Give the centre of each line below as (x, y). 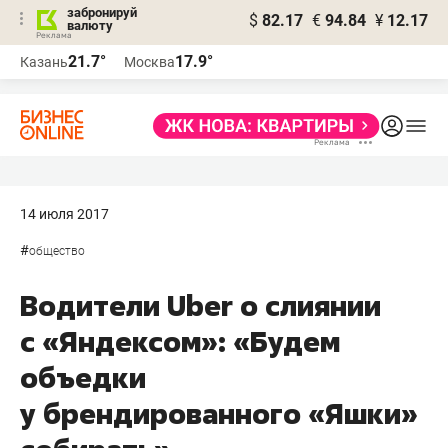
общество (57, 251)
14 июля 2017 (64, 214)
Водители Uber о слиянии (200, 305)
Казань (44, 62)
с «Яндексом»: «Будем (180, 341)
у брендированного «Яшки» (219, 413)
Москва (149, 62)
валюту (90, 25)
